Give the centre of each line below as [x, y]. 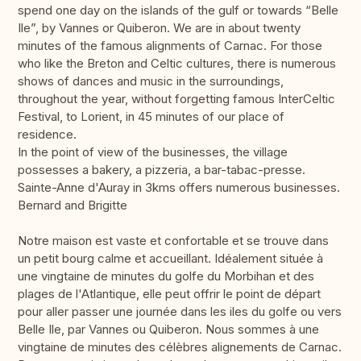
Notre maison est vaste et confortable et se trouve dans [173, 241]
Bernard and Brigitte [73, 205]
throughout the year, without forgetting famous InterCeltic [176, 99]
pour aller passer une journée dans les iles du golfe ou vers [180, 312]
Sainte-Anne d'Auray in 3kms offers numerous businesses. [179, 188]
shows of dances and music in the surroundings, [151, 81]
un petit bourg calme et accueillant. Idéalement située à [170, 259]
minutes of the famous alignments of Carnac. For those [170, 46]
